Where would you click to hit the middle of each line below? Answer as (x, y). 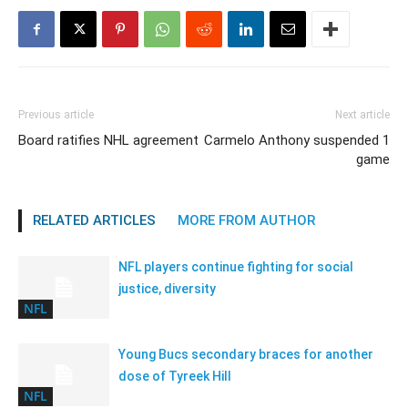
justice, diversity (167, 289)
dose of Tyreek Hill (175, 376)
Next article (362, 115)
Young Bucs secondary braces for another (246, 354)
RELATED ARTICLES (94, 220)
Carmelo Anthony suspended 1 (297, 140)
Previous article (56, 115)
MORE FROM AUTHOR (246, 220)
